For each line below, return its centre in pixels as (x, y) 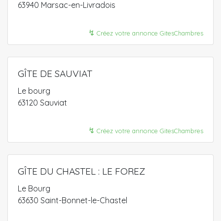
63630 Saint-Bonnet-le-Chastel (73, 200)
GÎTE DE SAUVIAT (55, 74)
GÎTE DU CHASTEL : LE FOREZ (81, 171)
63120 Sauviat (42, 103)
